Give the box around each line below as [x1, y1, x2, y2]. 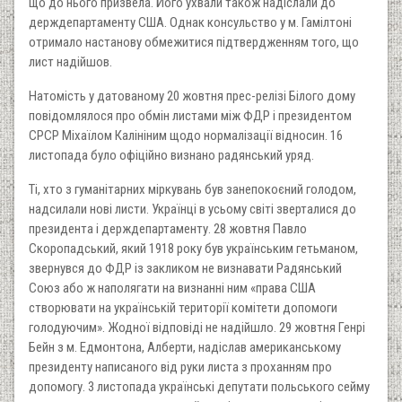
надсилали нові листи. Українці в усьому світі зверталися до [29, 200, 356, 217]
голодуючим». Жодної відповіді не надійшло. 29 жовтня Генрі [29, 319, 365, 336]
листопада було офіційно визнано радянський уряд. [29, 146, 314, 163]
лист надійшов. [29, 53, 112, 70]
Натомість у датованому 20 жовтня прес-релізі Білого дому [29, 87, 355, 104]
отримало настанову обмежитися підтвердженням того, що [29, 33, 359, 50]
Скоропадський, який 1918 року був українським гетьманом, [29, 240, 358, 257]
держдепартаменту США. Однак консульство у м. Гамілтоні [29, 13, 352, 31]
